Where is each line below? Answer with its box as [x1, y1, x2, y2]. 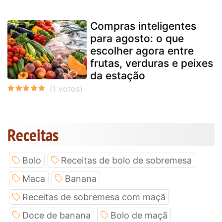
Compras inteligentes [90, 19, 196, 32]
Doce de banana [22, 210, 91, 221]
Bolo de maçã [111, 210, 167, 221]
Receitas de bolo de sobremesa [61, 155, 192, 166]
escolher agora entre [90, 44, 194, 57]
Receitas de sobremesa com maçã [22, 191, 166, 202]
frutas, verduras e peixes [90, 56, 213, 69]
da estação [90, 69, 145, 82]
